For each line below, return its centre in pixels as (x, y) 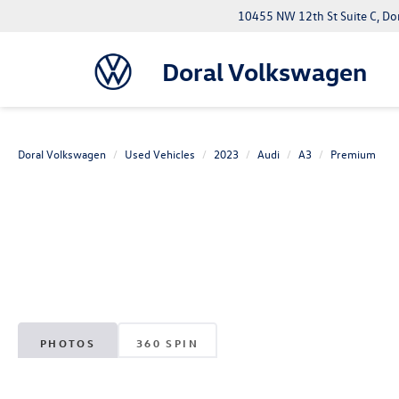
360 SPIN (167, 342)
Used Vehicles (160, 154)
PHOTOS (68, 342)
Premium (353, 154)
